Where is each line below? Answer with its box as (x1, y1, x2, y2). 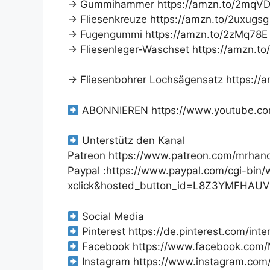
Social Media (79, 210, 145, 222)
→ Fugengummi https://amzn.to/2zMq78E (67, 28, 268, 40)
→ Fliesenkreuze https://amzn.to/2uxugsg (67, 13, 269, 25)
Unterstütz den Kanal (79, 134, 186, 147)
